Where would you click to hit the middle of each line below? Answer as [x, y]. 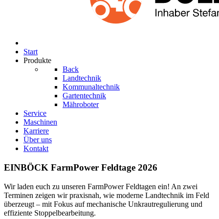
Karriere [36, 131]
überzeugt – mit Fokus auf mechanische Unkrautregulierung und [103, 204]
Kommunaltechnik [91, 87]
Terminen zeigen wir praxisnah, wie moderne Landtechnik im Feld [107, 195]
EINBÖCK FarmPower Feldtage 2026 [81, 168]
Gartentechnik [84, 96]
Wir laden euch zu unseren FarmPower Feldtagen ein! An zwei [101, 186]
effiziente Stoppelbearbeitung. [50, 213]
